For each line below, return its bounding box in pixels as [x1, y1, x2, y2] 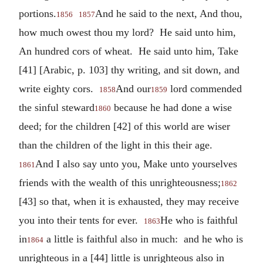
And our [116, 82, 151, 95]
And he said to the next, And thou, [95, 7, 242, 19]
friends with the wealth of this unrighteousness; [19, 176, 221, 188]
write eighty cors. [19, 82, 99, 95]
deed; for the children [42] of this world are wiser [19, 120, 230, 132]
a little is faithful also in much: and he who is [43, 232, 243, 245]
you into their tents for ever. [19, 214, 144, 226]
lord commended [167, 82, 242, 95]
